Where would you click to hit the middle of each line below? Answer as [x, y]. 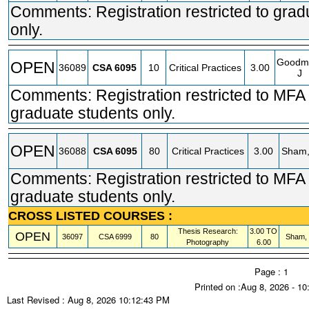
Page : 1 [271, 271]
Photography [208, 242]
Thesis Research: [208, 231]
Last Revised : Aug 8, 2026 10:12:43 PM [88, 300]
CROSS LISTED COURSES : [90, 216]
